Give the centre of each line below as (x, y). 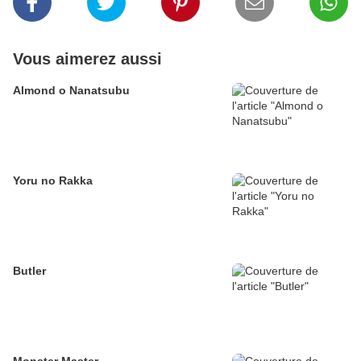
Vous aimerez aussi (87, 59)
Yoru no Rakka (53, 181)
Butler (29, 271)
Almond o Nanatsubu (71, 91)
